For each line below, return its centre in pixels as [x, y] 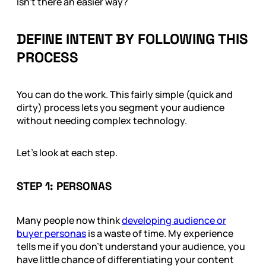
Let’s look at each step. [67, 152]
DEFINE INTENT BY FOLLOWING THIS [132, 39]
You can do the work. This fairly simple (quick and [125, 94]
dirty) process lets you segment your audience [121, 107]
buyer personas [51, 234]
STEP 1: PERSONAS [64, 186]
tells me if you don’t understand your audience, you [131, 247]
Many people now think [69, 221]
